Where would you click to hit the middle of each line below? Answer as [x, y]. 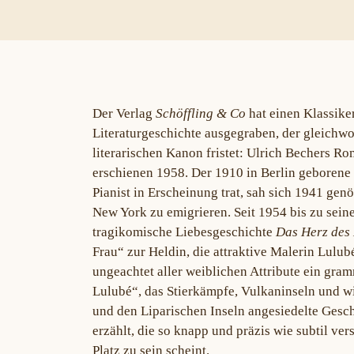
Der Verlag [124, 113]
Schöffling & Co [201, 113]
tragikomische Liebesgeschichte [184, 232]
